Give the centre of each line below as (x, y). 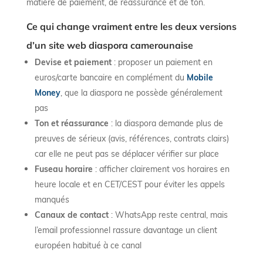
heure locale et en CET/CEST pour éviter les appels (129, 184)
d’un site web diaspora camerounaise (109, 45)
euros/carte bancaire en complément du (110, 77)
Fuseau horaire (63, 169)
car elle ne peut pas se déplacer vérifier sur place (127, 154)
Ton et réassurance (71, 123)
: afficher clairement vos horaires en (161, 169)
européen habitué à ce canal (88, 245)
